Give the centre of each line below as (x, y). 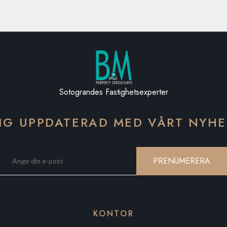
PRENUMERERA (182, 161)
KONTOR (113, 214)
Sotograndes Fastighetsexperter (113, 92)
